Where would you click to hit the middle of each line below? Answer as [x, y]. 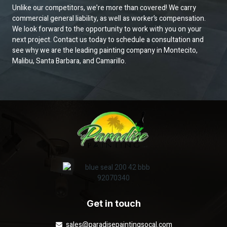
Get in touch [113, 203]
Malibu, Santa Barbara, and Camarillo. [69, 61]
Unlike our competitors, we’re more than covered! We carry [104, 8]
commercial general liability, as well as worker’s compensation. [109, 19]
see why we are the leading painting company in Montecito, [105, 51]
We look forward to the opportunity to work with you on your [107, 29]
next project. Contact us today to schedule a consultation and [108, 40]
